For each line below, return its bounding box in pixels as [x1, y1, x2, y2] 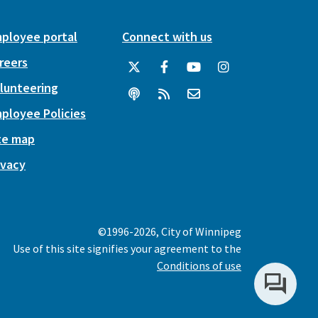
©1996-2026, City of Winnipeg [98, 224, 241, 238]
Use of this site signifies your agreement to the [13, 241, 241, 256]
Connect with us [122, 28, 212, 45]
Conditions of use [157, 258, 241, 273]
